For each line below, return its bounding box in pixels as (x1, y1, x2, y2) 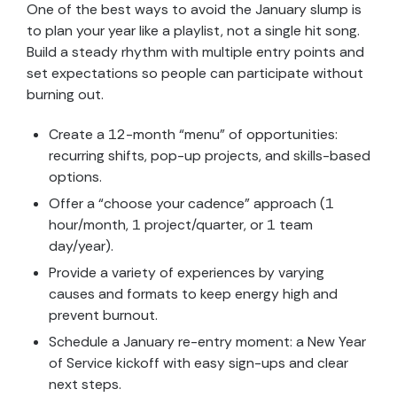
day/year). (49, 237, 113, 256)
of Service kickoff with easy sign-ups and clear (49, 354, 348, 373)
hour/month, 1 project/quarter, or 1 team (49, 215, 313, 235)
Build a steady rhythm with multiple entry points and (27, 43, 364, 62)
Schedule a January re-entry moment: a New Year (49, 332, 366, 352)
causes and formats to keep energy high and (49, 284, 338, 304)
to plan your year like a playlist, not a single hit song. (27, 21, 360, 41)
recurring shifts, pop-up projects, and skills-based (49, 146, 370, 166)
